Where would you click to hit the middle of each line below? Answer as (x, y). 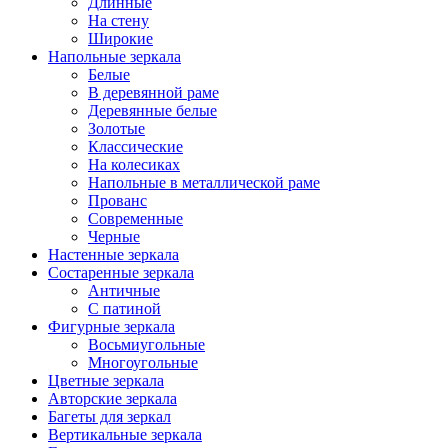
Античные (124, 290)
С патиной (124, 308)
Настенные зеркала (113, 254)
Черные (114, 236)
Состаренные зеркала (121, 272)
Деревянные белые (152, 110)
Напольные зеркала (114, 56)
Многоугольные (143, 362)
